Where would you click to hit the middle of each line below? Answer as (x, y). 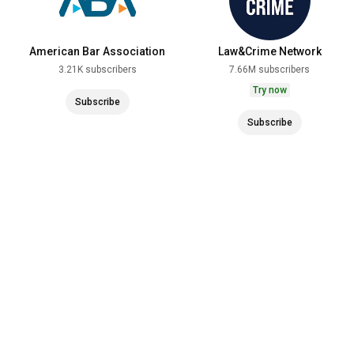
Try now (269, 90)
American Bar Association (97, 51)
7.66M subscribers (269, 70)
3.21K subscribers (97, 70)
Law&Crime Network (269, 51)
